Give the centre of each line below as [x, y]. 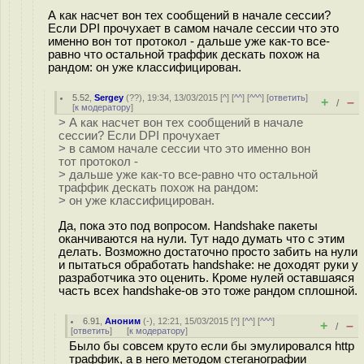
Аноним [123, 321]
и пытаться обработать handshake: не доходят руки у [208, 264]
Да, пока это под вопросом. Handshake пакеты [188, 225]
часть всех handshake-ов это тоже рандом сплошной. [208, 290]
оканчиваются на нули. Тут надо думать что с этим [201, 238]
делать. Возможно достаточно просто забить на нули [208, 251]
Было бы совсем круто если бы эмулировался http [212, 346]
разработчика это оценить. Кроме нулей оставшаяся [206, 277]
